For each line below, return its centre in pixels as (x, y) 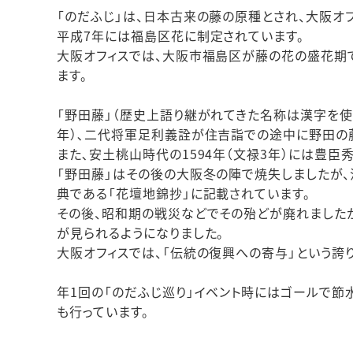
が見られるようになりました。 (141, 233)
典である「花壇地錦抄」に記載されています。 (184, 193)
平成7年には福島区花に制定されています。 (181, 36)
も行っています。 (103, 312)
